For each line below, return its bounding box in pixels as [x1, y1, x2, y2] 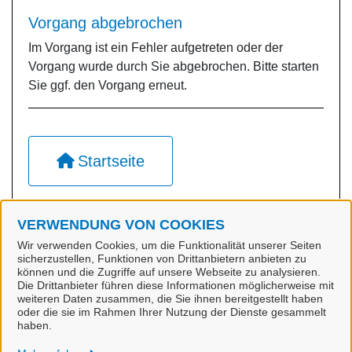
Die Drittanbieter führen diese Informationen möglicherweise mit [17, 279, 334, 291]
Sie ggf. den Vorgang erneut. [28, 79, 187, 92]
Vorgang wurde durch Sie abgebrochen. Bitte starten [28, 60, 319, 73]
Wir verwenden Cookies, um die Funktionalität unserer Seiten [17, 239, 321, 251]
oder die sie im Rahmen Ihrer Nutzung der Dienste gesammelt [17, 306, 326, 318]
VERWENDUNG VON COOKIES [17, 217, 225, 233]
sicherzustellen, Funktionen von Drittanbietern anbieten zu [17, 252, 306, 265]
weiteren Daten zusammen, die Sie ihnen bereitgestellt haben [17, 292, 323, 305]
